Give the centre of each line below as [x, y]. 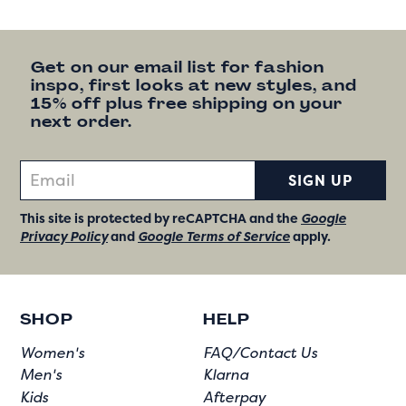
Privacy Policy [64, 237]
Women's [52, 353]
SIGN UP [320, 181]
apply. [310, 237]
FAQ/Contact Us [260, 353]
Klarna [226, 375]
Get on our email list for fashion [178, 68]
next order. [82, 122]
